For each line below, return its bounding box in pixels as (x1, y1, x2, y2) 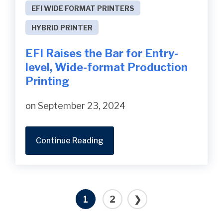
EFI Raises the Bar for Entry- (25, 46, 178, 60)
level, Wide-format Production (25, 60, 188, 74)
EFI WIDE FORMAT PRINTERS (31, 3, 134, 12)
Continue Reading (36, 135, 104, 145)
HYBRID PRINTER (31, 23, 93, 32)
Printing (25, 74, 69, 88)
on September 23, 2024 (25, 100, 125, 111)
